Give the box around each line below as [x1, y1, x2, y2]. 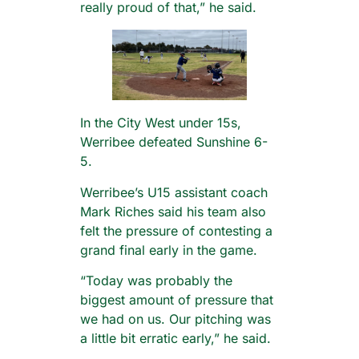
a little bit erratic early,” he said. [80, 329, 271, 346]
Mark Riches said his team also [80, 203, 266, 220]
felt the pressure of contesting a [80, 222, 272, 239]
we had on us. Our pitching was [80, 310, 271, 327]
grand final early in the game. [80, 241, 257, 258]
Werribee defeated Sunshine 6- [80, 134, 268, 151]
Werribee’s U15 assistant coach [80, 184, 268, 200]
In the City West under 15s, [80, 115, 241, 131]
